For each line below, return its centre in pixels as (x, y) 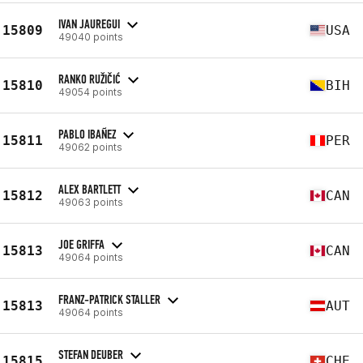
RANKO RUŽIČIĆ (90, 79)
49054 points (90, 92)
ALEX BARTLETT (90, 189)
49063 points (91, 202)
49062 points (90, 147)
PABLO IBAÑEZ (87, 134)
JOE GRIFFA (81, 244)
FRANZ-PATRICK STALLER (109, 299)
